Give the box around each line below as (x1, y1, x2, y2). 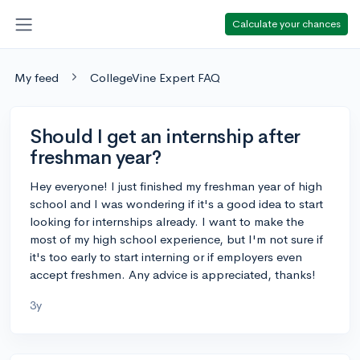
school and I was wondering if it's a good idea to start (30, 195, 323, 211)
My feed (14, 69, 59, 85)
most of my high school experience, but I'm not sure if (30, 231, 323, 247)
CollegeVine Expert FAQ (90, 69, 220, 85)
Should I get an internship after (30, 124, 301, 149)
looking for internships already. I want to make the (30, 213, 304, 229)
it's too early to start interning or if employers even (30, 248, 302, 264)
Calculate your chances (232, 16, 341, 31)
